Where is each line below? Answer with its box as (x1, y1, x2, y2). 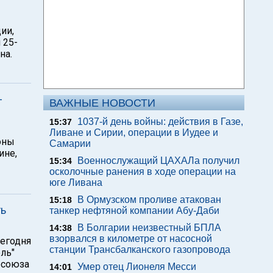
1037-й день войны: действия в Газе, (77, 116, 243, 127)
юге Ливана (49, 177, 102, 188)
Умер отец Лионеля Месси (77, 261, 196, 272)
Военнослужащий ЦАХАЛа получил (77, 155, 239, 166)
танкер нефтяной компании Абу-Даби (49, 205, 219, 216)
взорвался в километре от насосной (49, 233, 212, 244)
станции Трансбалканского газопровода (49, 244, 230, 255)
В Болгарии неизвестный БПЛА (77, 222, 221, 233)
